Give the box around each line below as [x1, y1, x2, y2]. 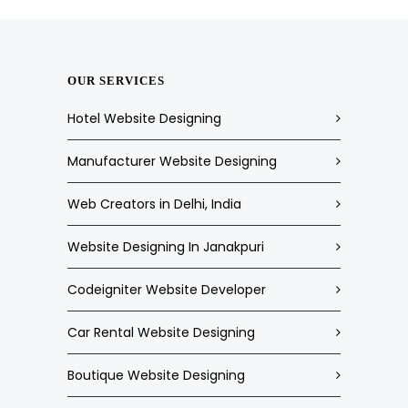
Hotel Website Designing [67, 109, 221, 127]
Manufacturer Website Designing [67, 152, 277, 170]
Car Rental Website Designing [67, 323, 255, 342]
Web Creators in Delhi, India [67, 195, 241, 213]
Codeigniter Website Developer [67, 280, 266, 299]
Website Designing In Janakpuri [67, 238, 264, 256]
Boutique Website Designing [67, 366, 245, 384]
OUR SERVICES [67, 74, 165, 87]
